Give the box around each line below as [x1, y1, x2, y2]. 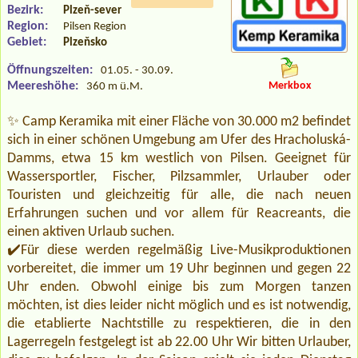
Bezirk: [7, 3, 43, 17]
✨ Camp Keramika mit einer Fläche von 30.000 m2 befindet [7, 113, 351, 129]
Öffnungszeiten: [7, 63, 93, 77]
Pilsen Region [63, 20, 126, 33]
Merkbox [268, 79, 311, 92]
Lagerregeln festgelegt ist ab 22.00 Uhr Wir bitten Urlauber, [7, 334, 351, 350]
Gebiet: [7, 35, 46, 49]
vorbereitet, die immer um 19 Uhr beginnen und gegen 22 [7, 261, 351, 276]
